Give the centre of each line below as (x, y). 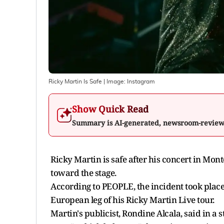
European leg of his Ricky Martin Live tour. (133, 199)
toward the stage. (83, 172)
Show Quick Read (110, 109)
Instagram (141, 81)
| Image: (114, 81)
